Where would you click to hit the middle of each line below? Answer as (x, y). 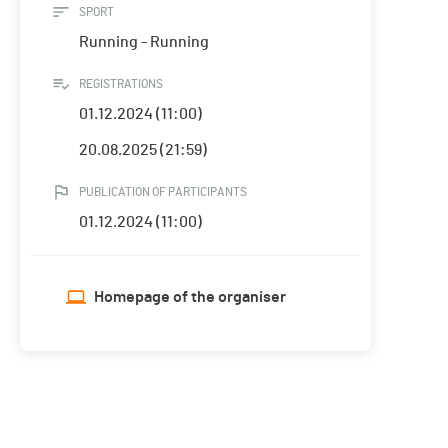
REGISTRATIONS (121, 84)
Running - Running (144, 42)
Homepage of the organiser (190, 297)
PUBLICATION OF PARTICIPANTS (163, 192)
